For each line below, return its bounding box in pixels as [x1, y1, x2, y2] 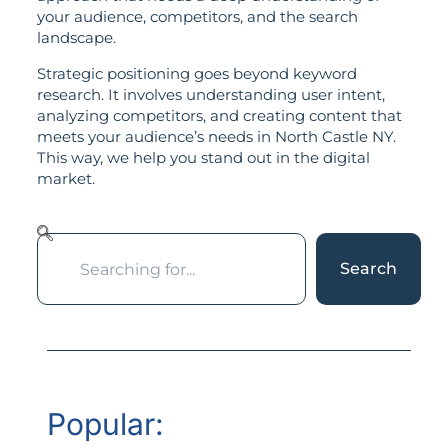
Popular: [46, 406, 164, 443]
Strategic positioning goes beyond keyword [36, 63, 357, 83]
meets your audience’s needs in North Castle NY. [36, 126, 396, 146]
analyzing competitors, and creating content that [36, 105, 402, 125]
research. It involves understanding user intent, [36, 84, 385, 104]
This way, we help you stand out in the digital [36, 147, 370, 167]
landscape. [36, 28, 116, 48]
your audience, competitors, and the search [36, 7, 358, 27]
